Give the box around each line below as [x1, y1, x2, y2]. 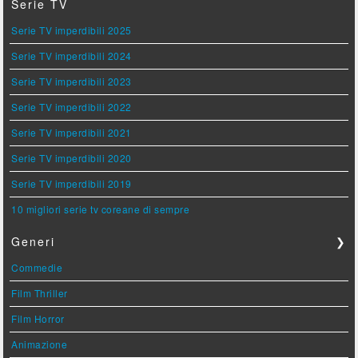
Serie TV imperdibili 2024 [11, 48, 132, 62]
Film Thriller [11, 285, 68, 300]
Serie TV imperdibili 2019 [11, 176, 132, 190]
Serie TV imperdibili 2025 [11, 22, 132, 37]
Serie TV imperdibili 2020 [11, 150, 132, 165]
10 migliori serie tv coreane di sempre [11, 201, 190, 216]
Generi [11, 233, 56, 249]
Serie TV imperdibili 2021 [11, 125, 132, 139]
